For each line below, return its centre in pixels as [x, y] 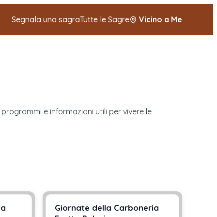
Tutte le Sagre [105, 19]
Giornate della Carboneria [107, 208]
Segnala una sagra [46, 19]
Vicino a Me [161, 19]
